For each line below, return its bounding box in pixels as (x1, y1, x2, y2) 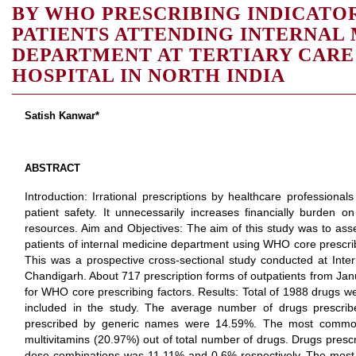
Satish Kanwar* (25, 110, 99, 122)
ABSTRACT (25, 162, 80, 174)
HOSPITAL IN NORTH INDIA (12, 65, 285, 86)
